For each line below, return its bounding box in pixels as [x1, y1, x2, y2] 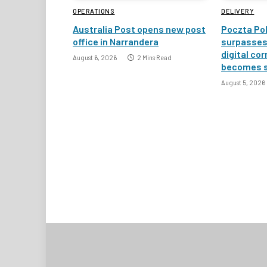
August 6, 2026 [73, 53, 117, 61]
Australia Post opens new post [73, 23, 206, 35]
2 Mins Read [137, 53, 172, 61]
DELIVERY [221, 7, 254, 15]
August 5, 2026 [221, 78, 265, 86]
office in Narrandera [73, 35, 159, 47]
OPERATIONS [73, 7, 115, 15]
